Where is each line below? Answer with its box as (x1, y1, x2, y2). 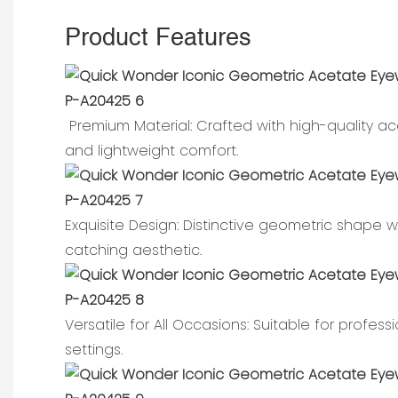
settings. (65, 338, 123, 360)
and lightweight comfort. (65, 139, 239, 161)
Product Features (65, 23, 252, 52)
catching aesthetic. (65, 239, 203, 260)
